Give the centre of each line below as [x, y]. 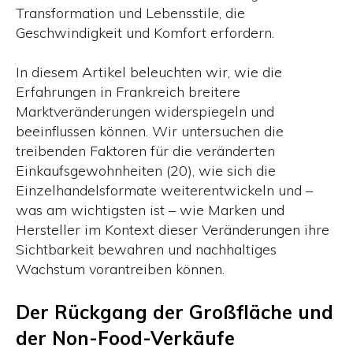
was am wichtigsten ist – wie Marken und [150, 210]
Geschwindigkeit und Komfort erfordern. [145, 33]
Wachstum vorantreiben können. [120, 269]
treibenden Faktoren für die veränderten [145, 151]
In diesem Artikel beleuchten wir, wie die [149, 72]
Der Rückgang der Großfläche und [175, 312]
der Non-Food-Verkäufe [125, 338]
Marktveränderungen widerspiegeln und [145, 112]
